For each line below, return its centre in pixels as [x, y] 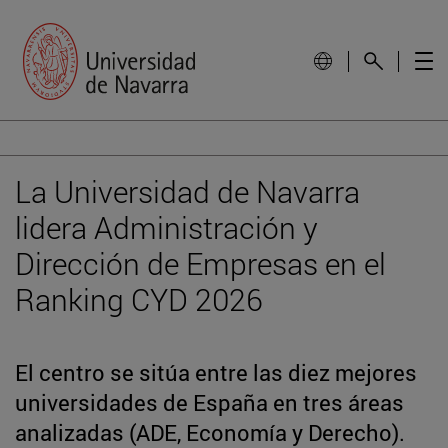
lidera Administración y [166, 227]
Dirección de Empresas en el [200, 263]
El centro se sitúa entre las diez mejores [216, 372]
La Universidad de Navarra [187, 191]
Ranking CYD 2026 [139, 299]
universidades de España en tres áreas [209, 402]
